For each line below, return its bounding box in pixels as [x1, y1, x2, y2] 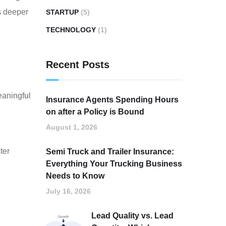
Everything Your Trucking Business [46, 159, 182, 168]
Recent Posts [46, 59, 109, 70]
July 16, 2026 [46, 187, 91, 195]
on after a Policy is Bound [46, 107, 144, 116]
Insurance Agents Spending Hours [46, 95, 179, 104]
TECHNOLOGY [46, 26, 96, 34]
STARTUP [46, 8, 79, 16]
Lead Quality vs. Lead [91, 211, 174, 220]
